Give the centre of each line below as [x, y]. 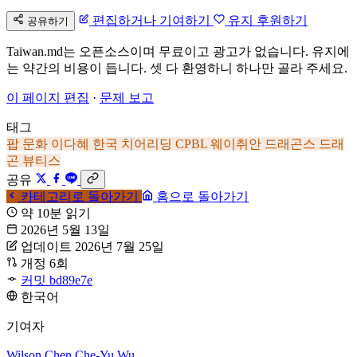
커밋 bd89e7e [57, 280]
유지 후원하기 [266, 20]
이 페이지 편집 [48, 97]
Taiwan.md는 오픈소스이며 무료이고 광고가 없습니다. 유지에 [178, 51]
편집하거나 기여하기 [151, 20]
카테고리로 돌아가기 [80, 196]
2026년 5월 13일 [65, 229]
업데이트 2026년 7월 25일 [92, 246]
